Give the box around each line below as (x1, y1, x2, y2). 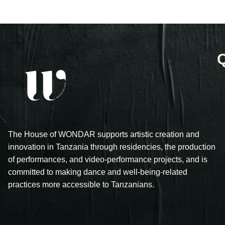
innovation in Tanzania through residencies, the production (8, 143, 215, 152)
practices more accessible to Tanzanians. (8, 180, 154, 189)
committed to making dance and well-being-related (8, 168, 187, 177)
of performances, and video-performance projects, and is (8, 155, 207, 164)
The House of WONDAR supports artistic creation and (8, 130, 199, 139)
